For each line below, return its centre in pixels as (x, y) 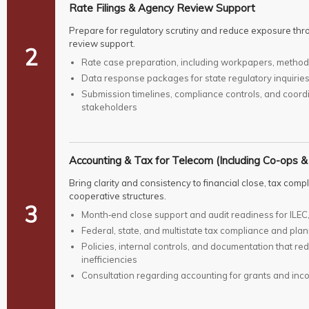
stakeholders (109, 107)
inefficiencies (109, 260)
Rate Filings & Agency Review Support (162, 8)
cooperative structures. (117, 196)
